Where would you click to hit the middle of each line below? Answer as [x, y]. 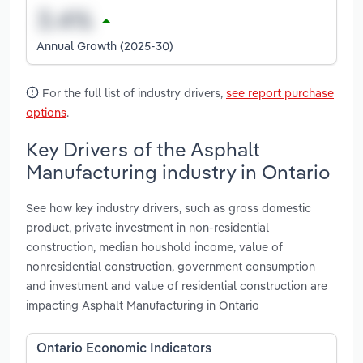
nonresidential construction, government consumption [171, 267]
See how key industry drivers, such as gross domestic [169, 208]
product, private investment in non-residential [147, 228]
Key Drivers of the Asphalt [143, 149]
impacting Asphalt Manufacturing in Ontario [143, 305]
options [46, 112]
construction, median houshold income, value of [154, 247]
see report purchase [280, 92]
